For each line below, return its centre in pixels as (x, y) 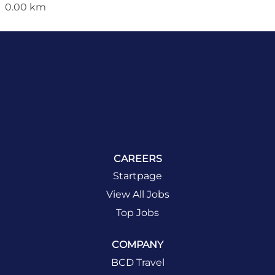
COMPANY (137, 245)
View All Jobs (137, 195)
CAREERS (137, 158)
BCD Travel (137, 262)
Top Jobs (137, 213)
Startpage (137, 176)
